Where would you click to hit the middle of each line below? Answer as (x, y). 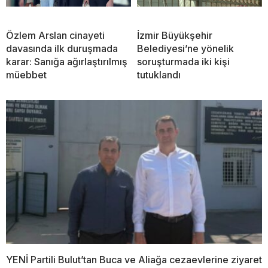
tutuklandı (159, 75)
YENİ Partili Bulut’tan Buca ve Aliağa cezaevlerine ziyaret (134, 259)
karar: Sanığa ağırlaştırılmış (67, 62)
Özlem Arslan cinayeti (55, 36)
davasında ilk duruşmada (62, 49)
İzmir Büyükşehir (175, 36)
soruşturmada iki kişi (183, 62)
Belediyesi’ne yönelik (185, 49)
